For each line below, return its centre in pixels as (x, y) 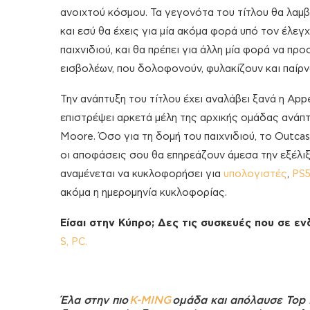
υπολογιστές (255, 174)
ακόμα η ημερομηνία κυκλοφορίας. (144, 193)
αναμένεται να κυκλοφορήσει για (142, 174)
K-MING (150, 301)
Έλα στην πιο (95, 301)
